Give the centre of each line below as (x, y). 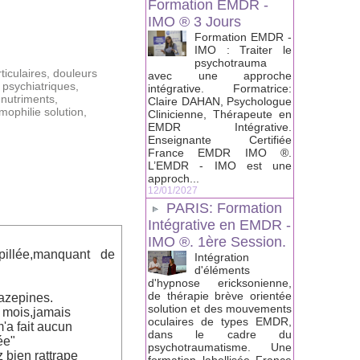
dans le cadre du (220, 335)
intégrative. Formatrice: (220, 89)
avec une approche (220, 76)
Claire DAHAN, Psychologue (220, 102)
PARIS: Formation (224, 209)
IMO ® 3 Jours (194, 22)
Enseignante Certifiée (220, 140)
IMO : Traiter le (243, 50)
